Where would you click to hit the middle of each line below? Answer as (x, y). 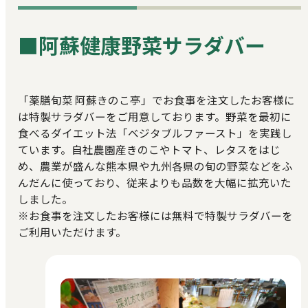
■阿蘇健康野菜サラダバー (141, 45)
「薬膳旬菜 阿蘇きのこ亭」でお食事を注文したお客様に (156, 99)
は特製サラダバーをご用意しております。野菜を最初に (154, 116)
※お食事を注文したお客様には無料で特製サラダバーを (155, 215)
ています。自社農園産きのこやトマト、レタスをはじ (149, 149)
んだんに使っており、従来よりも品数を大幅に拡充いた (154, 182)
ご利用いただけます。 (72, 231)
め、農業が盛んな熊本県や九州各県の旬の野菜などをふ (155, 165)
